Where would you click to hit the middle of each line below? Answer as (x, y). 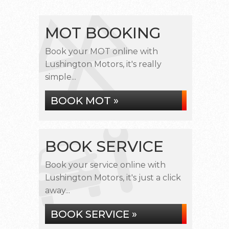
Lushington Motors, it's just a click (113, 178)
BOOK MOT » (85, 101)
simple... (61, 77)
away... (58, 190)
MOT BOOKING (103, 33)
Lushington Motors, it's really (103, 64)
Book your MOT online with (101, 51)
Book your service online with (105, 165)
